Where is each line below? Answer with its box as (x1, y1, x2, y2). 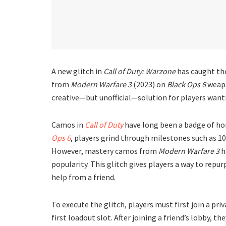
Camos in (51, 119, 85, 130)
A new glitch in (51, 66, 103, 76)
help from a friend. (51, 172, 116, 182)
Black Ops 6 (167, 79, 206, 89)
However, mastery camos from (51, 145, 158, 156)
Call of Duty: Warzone (103, 66, 176, 76)
